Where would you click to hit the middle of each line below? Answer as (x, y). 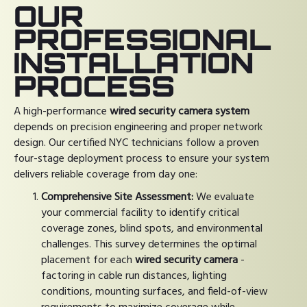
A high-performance (62, 111)
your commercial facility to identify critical (140, 213)
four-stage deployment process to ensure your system (142, 159)
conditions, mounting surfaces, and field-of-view (155, 292)
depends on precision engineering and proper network (138, 127)
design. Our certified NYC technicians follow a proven (136, 143)
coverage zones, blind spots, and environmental (152, 229)
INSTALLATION (134, 62)
